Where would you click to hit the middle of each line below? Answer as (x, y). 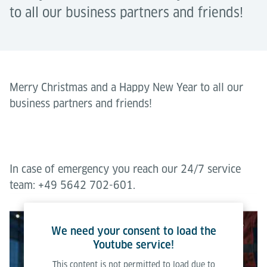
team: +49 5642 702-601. (72, 185)
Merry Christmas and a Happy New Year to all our (126, 87)
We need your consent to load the (133, 231)
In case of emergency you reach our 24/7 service (125, 169)
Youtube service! (133, 245)
